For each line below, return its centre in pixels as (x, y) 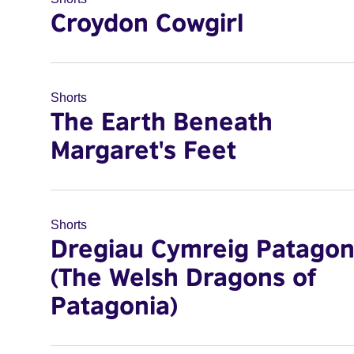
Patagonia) (114, 305)
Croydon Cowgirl (147, 22)
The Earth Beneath (162, 121)
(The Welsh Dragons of (183, 277)
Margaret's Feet (143, 149)
